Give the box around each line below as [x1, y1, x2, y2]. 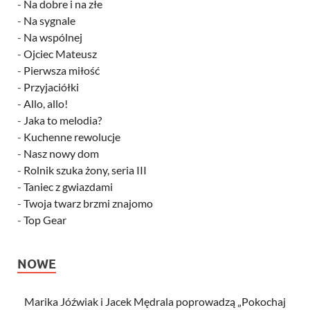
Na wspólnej [24, 30, 82, 44]
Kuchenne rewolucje [24, 129, 120, 143]
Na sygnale [24, 13, 75, 27]
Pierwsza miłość [24, 63, 100, 77]
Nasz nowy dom [24, 146, 99, 160]
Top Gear [24, 212, 66, 226]
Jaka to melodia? [24, 113, 102, 127]
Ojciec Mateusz [24, 46, 97, 60]
